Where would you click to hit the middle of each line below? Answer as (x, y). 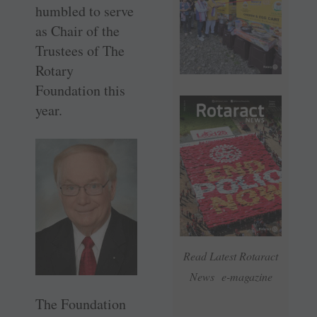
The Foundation (81, 304)
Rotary (54, 71)
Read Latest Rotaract (231, 256)
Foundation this (80, 91)
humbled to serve (85, 11)
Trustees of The (80, 51)
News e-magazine (231, 277)
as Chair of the (77, 31)
